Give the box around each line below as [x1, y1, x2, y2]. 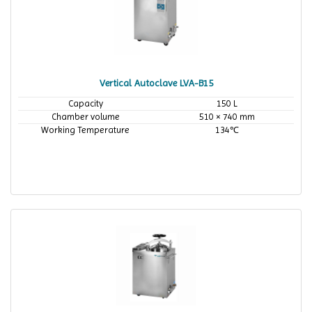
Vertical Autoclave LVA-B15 [99, 77, 213, 88]
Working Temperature [41, 125, 130, 135]
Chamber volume [51, 111, 120, 122]
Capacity [68, 98, 103, 109]
